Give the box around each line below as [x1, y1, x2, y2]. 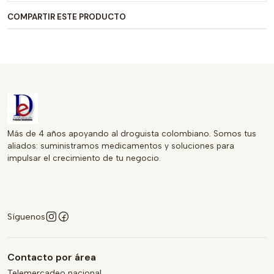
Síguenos [7, 211, 45, 222]
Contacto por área [7, 251, 96, 264]
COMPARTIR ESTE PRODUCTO [7, 12, 126, 22]
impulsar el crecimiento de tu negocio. [7, 153, 161, 163]
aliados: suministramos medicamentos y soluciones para [7, 141, 234, 150]
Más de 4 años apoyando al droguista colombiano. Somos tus [7, 128, 256, 138]
